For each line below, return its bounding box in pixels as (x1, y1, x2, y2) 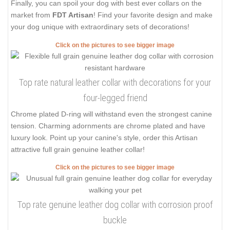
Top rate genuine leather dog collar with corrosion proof (17, 199, 213, 210)
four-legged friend (83, 92, 147, 103)
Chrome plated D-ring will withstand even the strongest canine (11, 109, 212, 118)
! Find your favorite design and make (93, 11, 213, 19)
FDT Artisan (52, 11, 93, 19)
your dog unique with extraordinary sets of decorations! (11, 23, 189, 31)
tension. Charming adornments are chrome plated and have (11, 121, 205, 130)
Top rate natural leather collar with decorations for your (19, 76, 211, 88)
